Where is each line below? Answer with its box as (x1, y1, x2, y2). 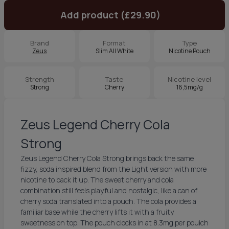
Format (103, 38, 126, 48)
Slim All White (95, 47, 133, 55)
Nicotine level (168, 75, 212, 84)
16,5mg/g (176, 83, 203, 91)
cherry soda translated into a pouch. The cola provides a (20, 196, 196, 206)
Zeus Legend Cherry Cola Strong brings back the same (20, 153, 194, 163)
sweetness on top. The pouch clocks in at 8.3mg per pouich (20, 218, 209, 227)
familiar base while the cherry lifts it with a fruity (20, 207, 174, 217)
